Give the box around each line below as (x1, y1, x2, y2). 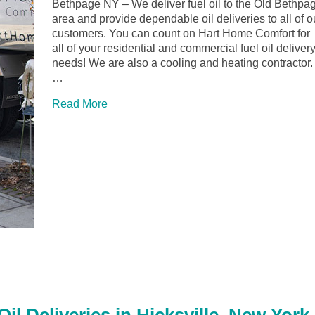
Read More (52, 98, 108, 110)
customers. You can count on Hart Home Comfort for (52, 27, 310, 40)
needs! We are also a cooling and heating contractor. (52, 57, 313, 70)
